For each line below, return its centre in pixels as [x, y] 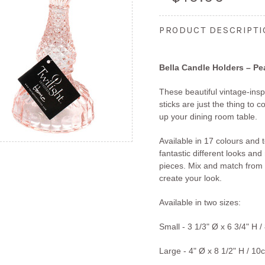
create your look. [190, 178]
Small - [173, 227]
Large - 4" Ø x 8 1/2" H [202, 251]
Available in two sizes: [200, 202]
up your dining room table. [208, 117]
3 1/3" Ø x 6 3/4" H [222, 227]
